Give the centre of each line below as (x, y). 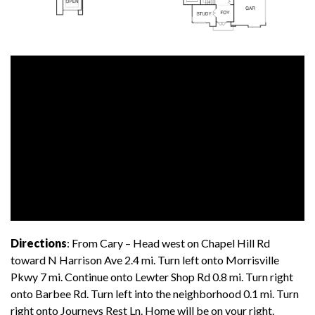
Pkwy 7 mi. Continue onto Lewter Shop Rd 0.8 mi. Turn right (152, 277)
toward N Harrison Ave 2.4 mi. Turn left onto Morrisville (145, 260)
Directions (39, 243)
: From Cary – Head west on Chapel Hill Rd (168, 243)
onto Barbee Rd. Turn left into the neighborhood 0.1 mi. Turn (155, 294)
